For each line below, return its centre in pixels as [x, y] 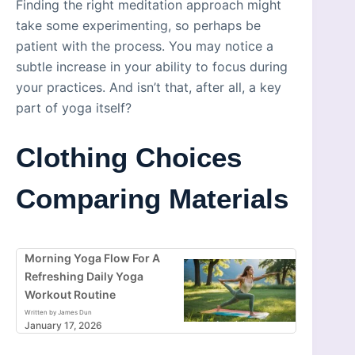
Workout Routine [70, 294]
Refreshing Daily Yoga [84, 276]
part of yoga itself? [74, 108]
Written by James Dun [58, 312]
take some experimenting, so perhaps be [138, 26]
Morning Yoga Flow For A [92, 258]
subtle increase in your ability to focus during [152, 67]
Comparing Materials [152, 199]
